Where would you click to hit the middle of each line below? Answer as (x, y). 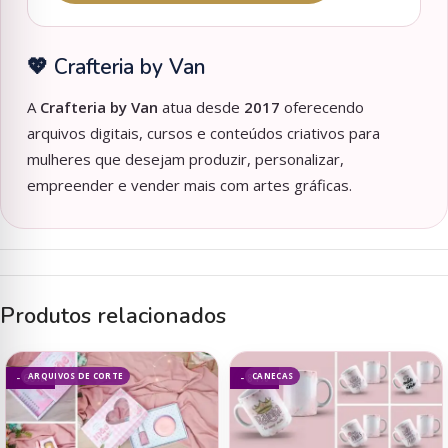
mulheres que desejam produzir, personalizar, (185, 159)
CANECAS (273, 376)
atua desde (201, 107)
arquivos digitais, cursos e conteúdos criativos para (203, 133)
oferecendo (322, 107)
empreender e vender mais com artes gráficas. (189, 185)
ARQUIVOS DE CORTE (76, 376)
